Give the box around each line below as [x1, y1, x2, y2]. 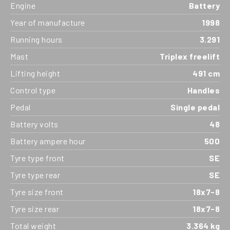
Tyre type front [10, 152, 65, 163]
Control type [10, 85, 55, 95]
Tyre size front [10, 186, 64, 197]
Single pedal [170, 102, 220, 112]
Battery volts [10, 119, 59, 129]
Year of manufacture [10, 17, 85, 27]
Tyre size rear [10, 203, 59, 214]
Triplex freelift [160, 51, 220, 61]
